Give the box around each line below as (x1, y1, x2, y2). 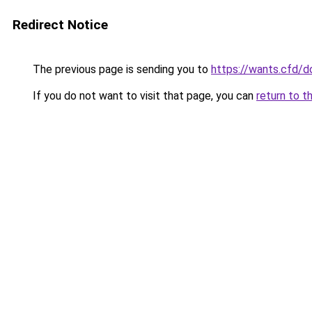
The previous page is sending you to (30, 63, 211, 76)
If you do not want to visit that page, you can (30, 89, 256, 102)
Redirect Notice (13, 17, 108, 33)
